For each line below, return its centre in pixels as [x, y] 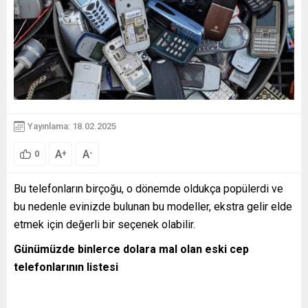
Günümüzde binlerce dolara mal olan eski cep [131, 249]
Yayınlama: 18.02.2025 [72, 126]
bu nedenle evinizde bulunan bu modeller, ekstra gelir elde [153, 206]
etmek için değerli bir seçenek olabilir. [106, 224]
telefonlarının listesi [66, 267]
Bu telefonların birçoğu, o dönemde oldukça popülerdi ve [148, 188]
